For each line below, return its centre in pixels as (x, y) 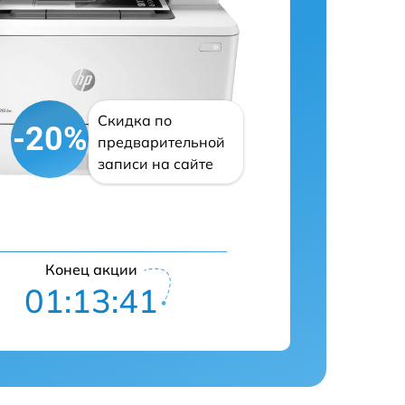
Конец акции (91, 269)
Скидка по (135, 120)
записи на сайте (155, 164)
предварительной (161, 142)
